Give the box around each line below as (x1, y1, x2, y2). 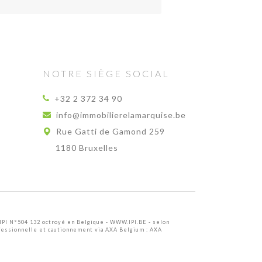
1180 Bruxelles (56, 143, 118, 153)
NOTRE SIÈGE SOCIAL (43, 68, 170, 79)
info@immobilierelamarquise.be (56, 110, 186, 120)
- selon (147, 219, 170, 225)
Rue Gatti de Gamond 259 (56, 126, 165, 136)
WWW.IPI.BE (110, 219, 147, 225)
